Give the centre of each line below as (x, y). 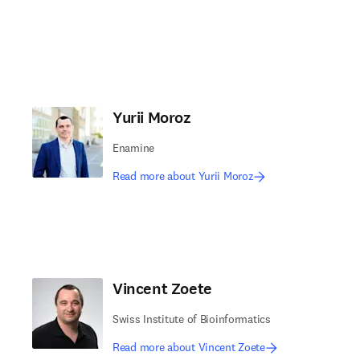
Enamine (134, 148)
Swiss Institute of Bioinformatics (192, 319)
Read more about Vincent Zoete (189, 347)
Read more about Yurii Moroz (183, 176)
